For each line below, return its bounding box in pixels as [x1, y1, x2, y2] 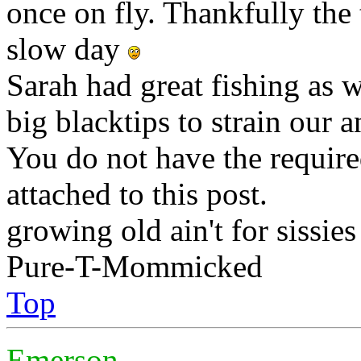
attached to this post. [6, 176, 268, 211]
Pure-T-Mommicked [6, 248, 263, 284]
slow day [6, 31, 128, 66]
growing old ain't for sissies [6, 212, 356, 247]
